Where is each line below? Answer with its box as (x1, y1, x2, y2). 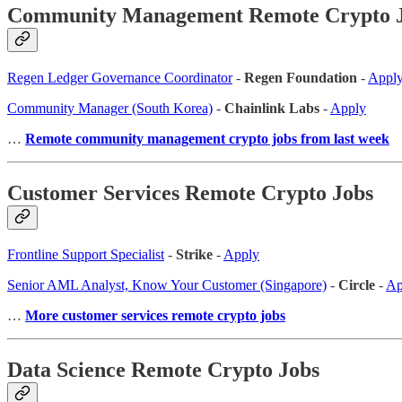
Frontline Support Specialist (7, 247, 164, 263)
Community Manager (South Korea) (7, 100, 213, 116)
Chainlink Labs (224, 100, 319, 116)
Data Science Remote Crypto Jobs (7, 358, 319, 382)
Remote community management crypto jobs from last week (25, 130, 389, 146)
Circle (338, 277, 375, 293)
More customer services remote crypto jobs (25, 308, 285, 324)
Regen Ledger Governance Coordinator (7, 69, 232, 85)
